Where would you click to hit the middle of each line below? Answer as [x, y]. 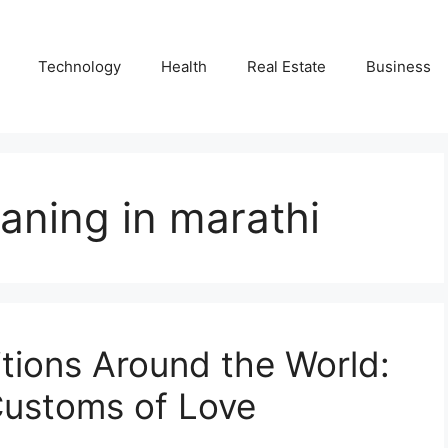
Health [184, 66]
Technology [79, 66]
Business [398, 66]
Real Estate [286, 66]
